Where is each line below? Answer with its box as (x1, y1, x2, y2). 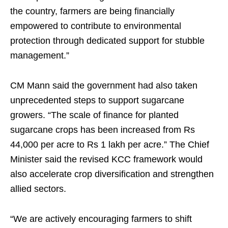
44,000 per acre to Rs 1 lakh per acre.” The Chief (10, 139, 209, 150)
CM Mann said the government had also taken (10, 80, 197, 91)
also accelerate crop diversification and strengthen (10, 169, 214, 179)
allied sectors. (10, 184, 66, 194)
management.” (10, 50, 69, 61)
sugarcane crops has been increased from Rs (10, 125, 195, 135)
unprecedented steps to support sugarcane (10, 95, 184, 105)
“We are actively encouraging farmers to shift (10, 214, 192, 224)
